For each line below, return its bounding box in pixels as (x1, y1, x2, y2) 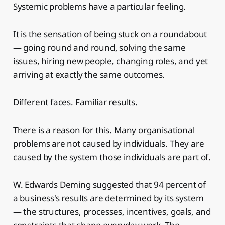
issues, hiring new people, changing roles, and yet (13, 55, 208, 67)
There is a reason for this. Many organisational (13, 124, 195, 136)
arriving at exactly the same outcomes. (13, 68, 165, 80)
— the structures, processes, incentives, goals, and (13, 205, 211, 217)
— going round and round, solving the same (13, 41, 186, 53)
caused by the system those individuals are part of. (13, 151, 211, 163)
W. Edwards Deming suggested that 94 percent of (13, 178, 206, 190)
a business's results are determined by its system (13, 192, 204, 204)
